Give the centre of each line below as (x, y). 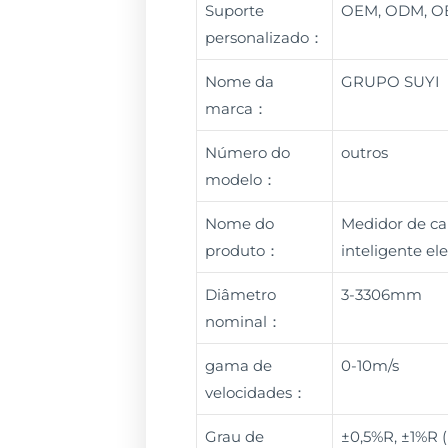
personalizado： (264, 37)
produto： (242, 250)
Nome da (239, 81)
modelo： (240, 179)
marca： (236, 108)
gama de (238, 365)
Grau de (234, 436)
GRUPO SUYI (390, 81)
